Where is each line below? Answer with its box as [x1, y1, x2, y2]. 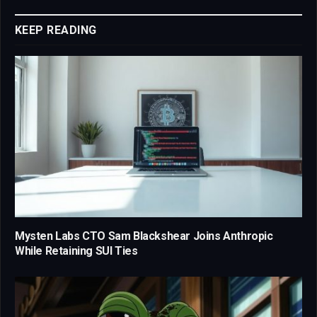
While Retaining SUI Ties [15, 243, 138, 258]
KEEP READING [15, 23, 97, 37]
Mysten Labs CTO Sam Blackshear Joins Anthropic [15, 229, 273, 243]
